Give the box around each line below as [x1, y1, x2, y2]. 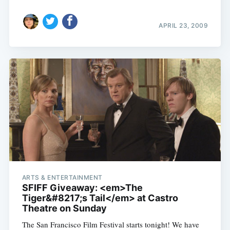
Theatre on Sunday [22, 202, 107, 214]
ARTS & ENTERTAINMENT [22, 173, 103, 181]
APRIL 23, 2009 [159, 22, 208, 30]
